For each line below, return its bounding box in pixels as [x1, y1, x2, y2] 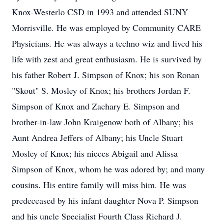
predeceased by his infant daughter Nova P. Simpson [12, 194, 198, 206]
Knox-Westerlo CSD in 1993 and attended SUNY [12, 6, 188, 18]
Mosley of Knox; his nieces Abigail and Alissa [12, 147, 178, 159]
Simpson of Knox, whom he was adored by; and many [12, 163, 205, 175]
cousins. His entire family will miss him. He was [12, 179, 186, 191]
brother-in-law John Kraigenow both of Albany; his [12, 116, 193, 128]
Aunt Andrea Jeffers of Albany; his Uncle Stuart [12, 132, 183, 143]
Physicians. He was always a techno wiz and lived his [12, 37, 202, 49]
